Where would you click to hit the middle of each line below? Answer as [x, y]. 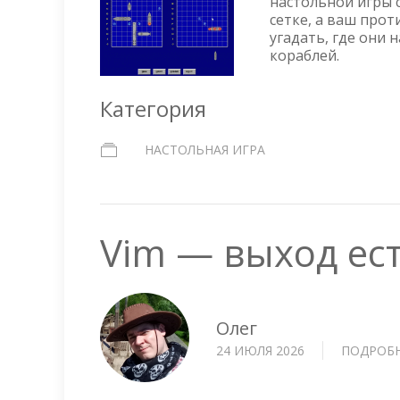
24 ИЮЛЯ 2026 [260, 350]
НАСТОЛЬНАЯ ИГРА [205, 150]
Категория [153, 108]
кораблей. [304, 55]
